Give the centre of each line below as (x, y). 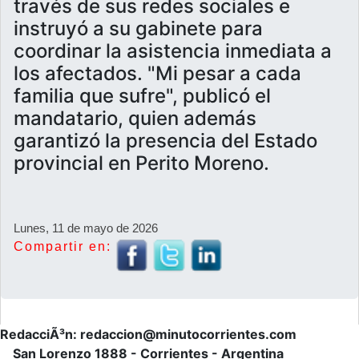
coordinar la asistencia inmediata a (173, 51)
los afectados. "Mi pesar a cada (157, 74)
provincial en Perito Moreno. (141, 163)
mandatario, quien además (135, 119)
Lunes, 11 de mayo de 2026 (86, 228)
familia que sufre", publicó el (142, 96)
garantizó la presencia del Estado (165, 141)
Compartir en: (63, 247)
